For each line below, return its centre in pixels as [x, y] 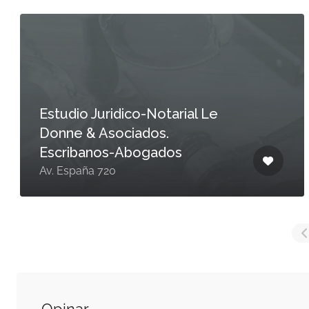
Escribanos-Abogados [111, 152]
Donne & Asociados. [104, 133]
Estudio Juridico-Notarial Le [129, 114]
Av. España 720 [78, 171]
